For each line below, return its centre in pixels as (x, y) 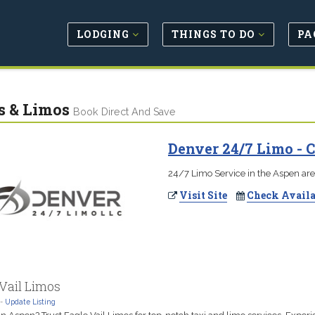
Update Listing (30, 301)
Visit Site (203, 195)
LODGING (104, 34)
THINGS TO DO (215, 34)
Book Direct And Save (124, 112)
